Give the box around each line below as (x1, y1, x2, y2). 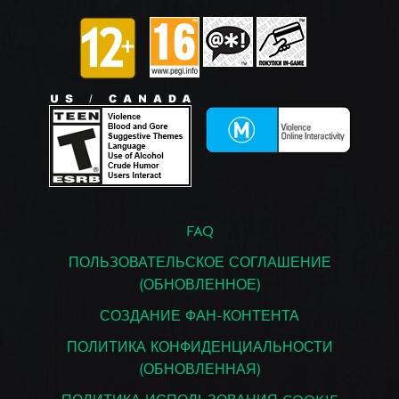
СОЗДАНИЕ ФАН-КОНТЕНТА (100, 310, 299, 325)
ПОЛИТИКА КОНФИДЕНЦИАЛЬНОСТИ (66, 341, 333, 356)
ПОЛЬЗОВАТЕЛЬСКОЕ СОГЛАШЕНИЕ (68, 256, 331, 272)
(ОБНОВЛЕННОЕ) (139, 279, 260, 294)
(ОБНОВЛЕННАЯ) (139, 363, 260, 379)
